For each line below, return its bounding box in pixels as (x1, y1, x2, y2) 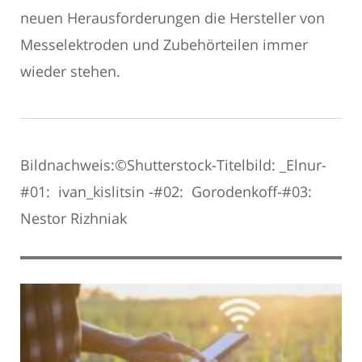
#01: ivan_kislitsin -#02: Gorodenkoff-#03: (20, 181, 316, 201)
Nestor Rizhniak (20, 208, 127, 228)
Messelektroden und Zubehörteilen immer (20, 34, 308, 54)
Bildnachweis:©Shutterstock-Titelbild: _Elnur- (20, 154, 326, 175)
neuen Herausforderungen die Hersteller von (20, 7, 325, 27)
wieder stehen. (20, 61, 120, 81)
